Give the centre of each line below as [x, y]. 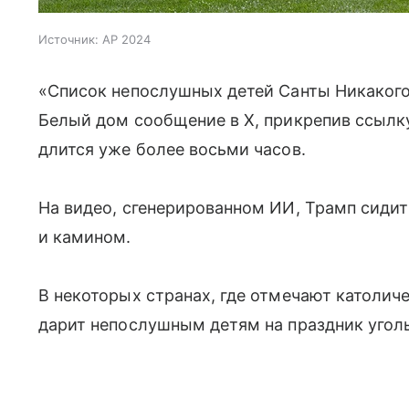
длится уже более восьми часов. [172, 149]
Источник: [68, 39]
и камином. [85, 237]
